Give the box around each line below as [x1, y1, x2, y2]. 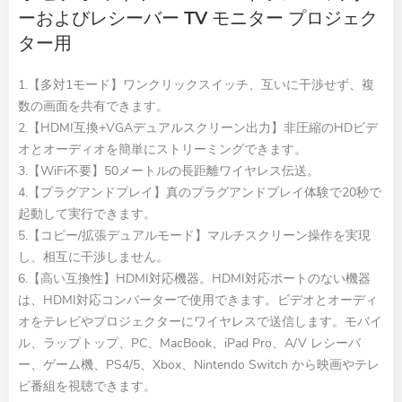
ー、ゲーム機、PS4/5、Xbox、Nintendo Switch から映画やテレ [18, 356, 380, 374]
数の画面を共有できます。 [18, 98, 169, 116]
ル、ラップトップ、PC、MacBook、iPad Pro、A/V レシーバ [18, 335, 361, 353]
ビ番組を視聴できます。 [18, 378, 156, 396]
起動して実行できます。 [18, 205, 156, 223]
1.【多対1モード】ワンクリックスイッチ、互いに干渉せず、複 [18, 76, 374, 94]
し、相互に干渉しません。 [18, 249, 169, 267]
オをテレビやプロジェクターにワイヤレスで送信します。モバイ [18, 313, 382, 331]
